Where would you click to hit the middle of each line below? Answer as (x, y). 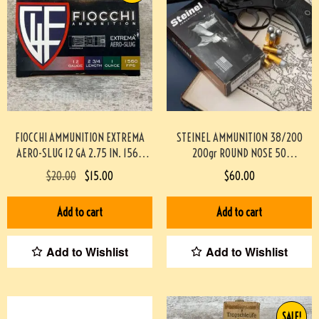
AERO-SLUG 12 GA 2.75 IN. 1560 (80, 153)
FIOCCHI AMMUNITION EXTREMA (80, 138)
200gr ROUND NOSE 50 (239, 153)
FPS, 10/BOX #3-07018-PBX (80, 169)
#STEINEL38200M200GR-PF (239, 185)
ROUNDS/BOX (239, 169)
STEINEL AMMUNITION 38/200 (239, 138)
